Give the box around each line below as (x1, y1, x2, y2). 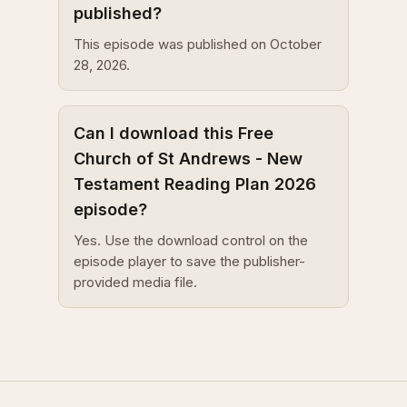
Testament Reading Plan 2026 (74, 174, 316, 194)
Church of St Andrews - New (74, 149, 303, 168)
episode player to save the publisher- (74, 253, 305, 270)
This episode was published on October (74, 35, 322, 53)
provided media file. (74, 273, 197, 291)
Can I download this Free (74, 124, 273, 143)
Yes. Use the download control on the (74, 232, 308, 249)
